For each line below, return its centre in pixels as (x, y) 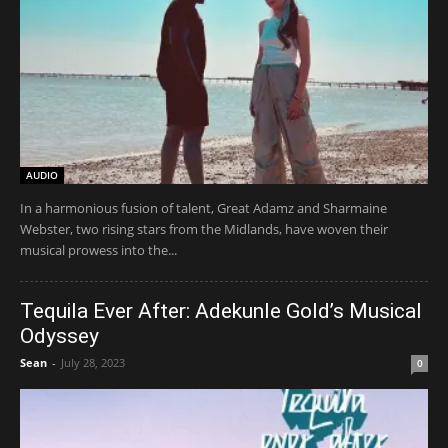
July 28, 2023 (93, 362)
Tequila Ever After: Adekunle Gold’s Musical (221, 310)
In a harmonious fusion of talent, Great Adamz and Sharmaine (203, 207)
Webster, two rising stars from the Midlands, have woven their (204, 228)
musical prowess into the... (98, 249)
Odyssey (59, 335)
